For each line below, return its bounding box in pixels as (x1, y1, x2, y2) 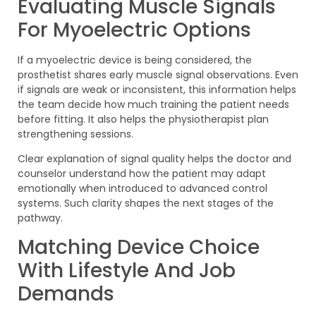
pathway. (18, 211, 63, 226)
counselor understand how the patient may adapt (18, 166, 266, 181)
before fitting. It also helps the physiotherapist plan (18, 111, 269, 126)
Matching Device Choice (18, 233, 260, 262)
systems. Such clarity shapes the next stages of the (18, 196, 274, 211)
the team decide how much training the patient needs (18, 97, 289, 111)
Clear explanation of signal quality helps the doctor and (18, 152, 291, 166)
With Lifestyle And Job (18, 257, 236, 285)
